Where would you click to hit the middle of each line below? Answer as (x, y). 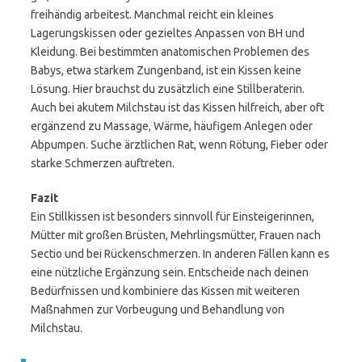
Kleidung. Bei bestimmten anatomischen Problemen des (170, 52)
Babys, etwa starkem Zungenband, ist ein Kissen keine (166, 70)
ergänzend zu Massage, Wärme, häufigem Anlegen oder (172, 126)
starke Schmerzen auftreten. (103, 163)
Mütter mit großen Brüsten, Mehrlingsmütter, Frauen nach (176, 235)
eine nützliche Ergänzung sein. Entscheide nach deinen (170, 272)
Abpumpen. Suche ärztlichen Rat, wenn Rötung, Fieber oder (179, 145)
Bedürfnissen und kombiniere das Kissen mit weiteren (165, 291)
